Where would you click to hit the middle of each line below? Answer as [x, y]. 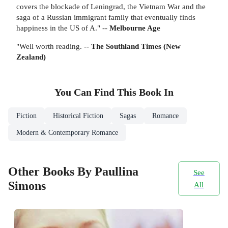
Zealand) [31, 56]
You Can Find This [97, 93]
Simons [27, 186]
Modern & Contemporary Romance [67, 133]
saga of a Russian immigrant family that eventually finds [106, 17]
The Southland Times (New [136, 46]
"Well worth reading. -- [54, 46]
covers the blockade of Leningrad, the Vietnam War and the [111, 6]
